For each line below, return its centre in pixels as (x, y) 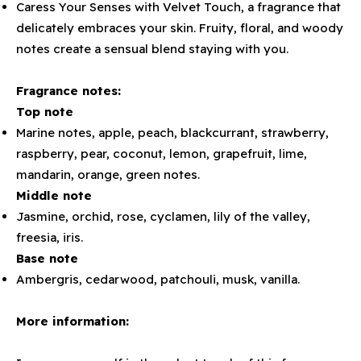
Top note (45, 112)
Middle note (54, 195)
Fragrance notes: (68, 91)
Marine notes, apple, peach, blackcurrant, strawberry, (172, 133)
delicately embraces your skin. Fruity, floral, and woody (180, 28)
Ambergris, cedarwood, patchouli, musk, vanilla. (158, 279)
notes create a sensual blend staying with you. (152, 49)
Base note (47, 258)
